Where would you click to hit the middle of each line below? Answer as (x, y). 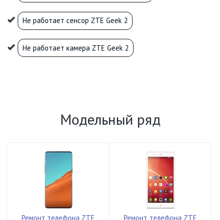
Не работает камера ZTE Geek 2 (76, 48)
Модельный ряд (110, 119)
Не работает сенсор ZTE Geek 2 (75, 21)
